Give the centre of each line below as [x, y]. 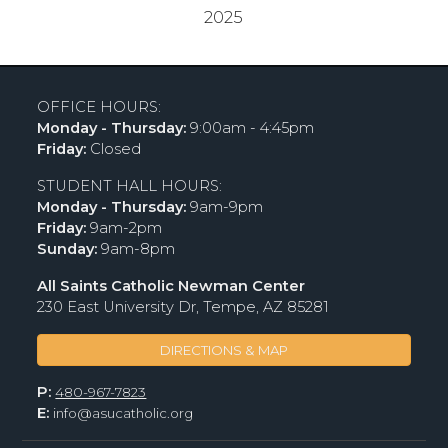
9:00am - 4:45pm [250, 127]
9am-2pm [124, 227]
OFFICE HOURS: [99, 106]
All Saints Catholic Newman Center [171, 285]
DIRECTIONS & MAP [224, 349]
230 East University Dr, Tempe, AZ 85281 [183, 306]
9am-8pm [136, 248]
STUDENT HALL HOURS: [130, 185]
